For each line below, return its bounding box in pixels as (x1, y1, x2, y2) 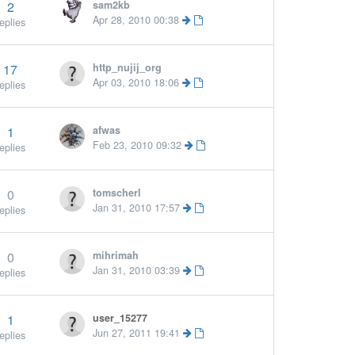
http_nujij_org (93, 60, 162, 74)
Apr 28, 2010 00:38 (93, 13, 180, 27)
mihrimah (93, 248, 139, 262)
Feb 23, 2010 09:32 (93, 138, 182, 152)
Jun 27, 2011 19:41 (93, 326, 181, 340)
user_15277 (93, 311, 148, 325)
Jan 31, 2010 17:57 (93, 200, 181, 215)
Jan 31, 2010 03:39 (93, 263, 181, 277)
